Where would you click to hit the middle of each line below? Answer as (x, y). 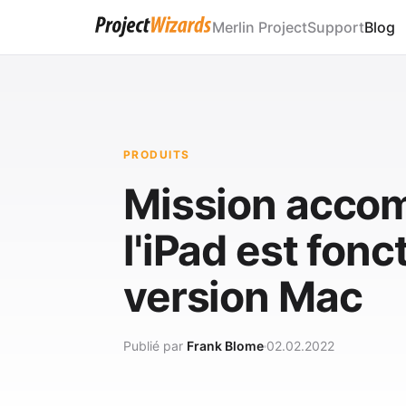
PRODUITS (157, 155)
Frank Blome (225, 346)
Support (336, 27)
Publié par (155, 346)
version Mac (243, 296)
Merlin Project (260, 27)
